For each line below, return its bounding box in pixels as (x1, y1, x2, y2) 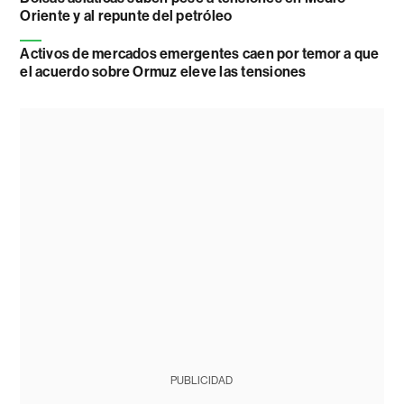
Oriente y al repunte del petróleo (20, 7, 233, 25)
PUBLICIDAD (170, 374, 234, 388)
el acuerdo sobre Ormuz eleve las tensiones (20, 63, 307, 81)
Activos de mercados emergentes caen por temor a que (20, 45, 380, 63)
